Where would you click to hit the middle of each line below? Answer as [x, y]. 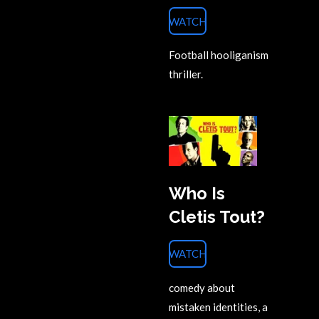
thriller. [186, 74]
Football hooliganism [219, 55]
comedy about [202, 287]
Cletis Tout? [217, 217]
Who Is [197, 193]
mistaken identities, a [218, 307]
